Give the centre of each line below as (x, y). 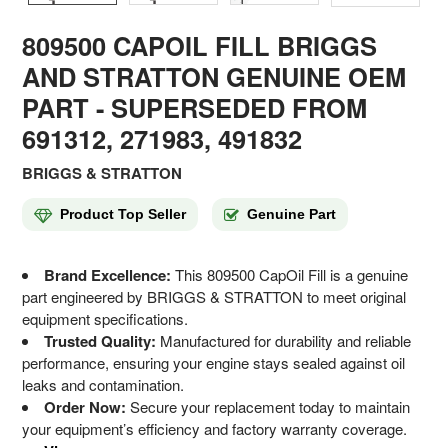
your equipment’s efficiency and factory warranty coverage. (215, 428)
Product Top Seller (123, 214)
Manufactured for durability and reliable (284, 340)
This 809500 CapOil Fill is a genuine (290, 274)
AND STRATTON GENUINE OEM (214, 76)
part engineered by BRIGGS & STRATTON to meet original (214, 296)
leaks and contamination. (103, 384)
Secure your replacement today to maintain (268, 406)
